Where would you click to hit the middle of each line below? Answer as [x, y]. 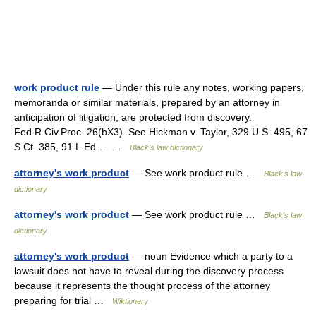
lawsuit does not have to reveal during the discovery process [149, 271]
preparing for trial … [63, 300]
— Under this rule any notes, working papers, [202, 87]
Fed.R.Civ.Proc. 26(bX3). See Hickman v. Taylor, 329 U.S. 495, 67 [161, 132]
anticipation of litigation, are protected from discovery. [133, 117]
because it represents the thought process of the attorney [142, 286]
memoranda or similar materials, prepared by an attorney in [147, 102]
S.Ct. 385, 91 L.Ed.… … [72, 147]
